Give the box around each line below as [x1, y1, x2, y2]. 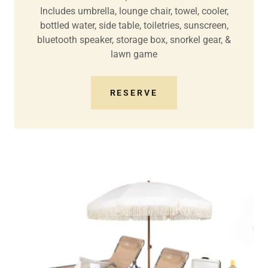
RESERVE [109, 87, 159, 98]
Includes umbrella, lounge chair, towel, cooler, [39, 5, 229, 17]
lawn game [111, 48, 157, 60]
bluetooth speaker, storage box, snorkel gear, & [37, 33, 231, 45]
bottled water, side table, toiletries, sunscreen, [39, 19, 229, 31]
